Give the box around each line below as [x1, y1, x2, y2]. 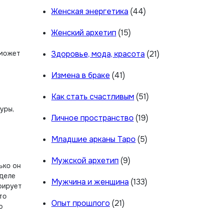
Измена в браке [51, 70, 110, 80]
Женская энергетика [51, 6, 128, 16]
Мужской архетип [51, 155, 119, 166]
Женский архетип [51, 28, 116, 38]
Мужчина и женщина [51, 177, 129, 187]
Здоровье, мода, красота [51, 49, 145, 59]
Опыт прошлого [51, 198, 110, 208]
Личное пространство [51, 113, 134, 123]
